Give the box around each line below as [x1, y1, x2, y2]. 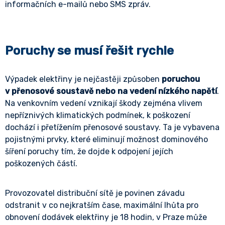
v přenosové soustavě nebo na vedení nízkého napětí [5, 86, 217, 96]
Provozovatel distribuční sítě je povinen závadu [5, 188, 185, 198]
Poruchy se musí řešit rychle [5, 44, 174, 58]
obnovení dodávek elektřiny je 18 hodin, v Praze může [5, 212, 207, 222]
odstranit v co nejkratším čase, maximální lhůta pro [5, 200, 198, 210]
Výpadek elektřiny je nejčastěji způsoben [5, 74, 160, 84]
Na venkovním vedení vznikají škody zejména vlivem [5, 98, 202, 108]
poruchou [160, 74, 200, 84]
